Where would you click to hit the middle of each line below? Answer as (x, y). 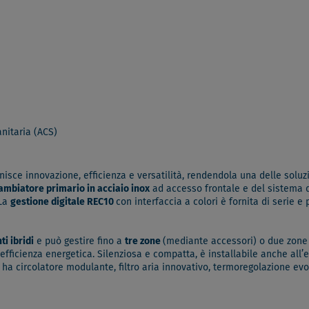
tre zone (144, 242)
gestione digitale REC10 (63, 202)
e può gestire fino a (79, 242)
